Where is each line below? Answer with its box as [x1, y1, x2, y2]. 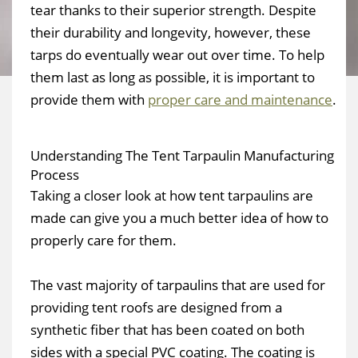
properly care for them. [30, 231, 177, 249]
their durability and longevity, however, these [30, 23, 311, 42]
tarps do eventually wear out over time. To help [30, 46, 324, 64]
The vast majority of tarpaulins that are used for [30, 276, 325, 294]
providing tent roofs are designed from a [30, 298, 282, 316]
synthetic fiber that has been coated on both [30, 320, 304, 339]
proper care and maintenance [148, 90, 332, 109]
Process [30, 165, 79, 184]
